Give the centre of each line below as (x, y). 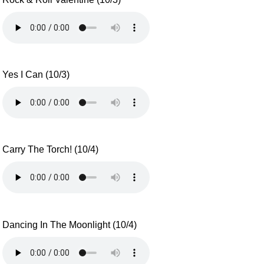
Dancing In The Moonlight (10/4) (70, 225)
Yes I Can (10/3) (36, 75)
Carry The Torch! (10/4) (51, 150)
